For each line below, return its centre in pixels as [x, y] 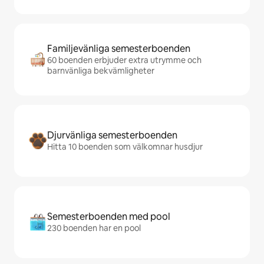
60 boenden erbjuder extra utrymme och [124, 60]
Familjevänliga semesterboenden [119, 49]
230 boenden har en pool [94, 228]
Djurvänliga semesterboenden [112, 135]
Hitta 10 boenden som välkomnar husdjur [125, 147]
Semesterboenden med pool [109, 217]
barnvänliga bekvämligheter [101, 71]
